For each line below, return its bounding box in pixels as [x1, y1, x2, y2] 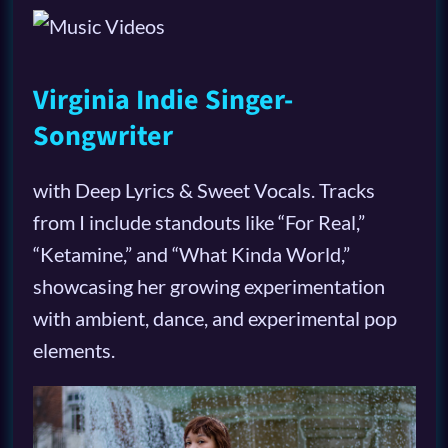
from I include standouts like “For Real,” [32, 209, 365, 234]
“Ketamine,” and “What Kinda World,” [32, 241, 350, 266]
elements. [32, 337, 115, 362]
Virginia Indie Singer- [32, 79, 293, 120]
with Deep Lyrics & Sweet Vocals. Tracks [32, 177, 375, 202]
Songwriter [32, 115, 173, 156]
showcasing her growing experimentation [32, 273, 385, 298]
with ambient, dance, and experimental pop [32, 305, 397, 330]
